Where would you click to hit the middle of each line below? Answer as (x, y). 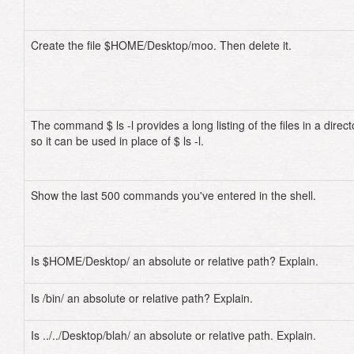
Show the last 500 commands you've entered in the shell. (173, 195)
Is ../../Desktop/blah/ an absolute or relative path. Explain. (173, 335)
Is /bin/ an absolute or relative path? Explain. (142, 298)
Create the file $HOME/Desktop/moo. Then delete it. (161, 45)
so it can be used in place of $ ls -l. (117, 141)
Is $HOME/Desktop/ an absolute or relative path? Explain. (175, 261)
